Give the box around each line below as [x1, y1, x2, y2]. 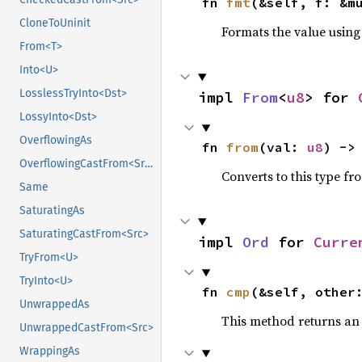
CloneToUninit [19, 16, 90, 31]
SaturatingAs [19, 204, 85, 218]
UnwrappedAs [19, 297, 90, 312]
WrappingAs [19, 344, 80, 359]
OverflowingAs [19, 133, 92, 148]
